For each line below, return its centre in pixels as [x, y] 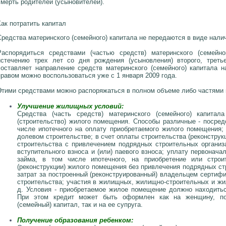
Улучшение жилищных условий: [70, 106]
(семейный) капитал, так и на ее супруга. [80, 205]
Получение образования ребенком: [75, 220]
